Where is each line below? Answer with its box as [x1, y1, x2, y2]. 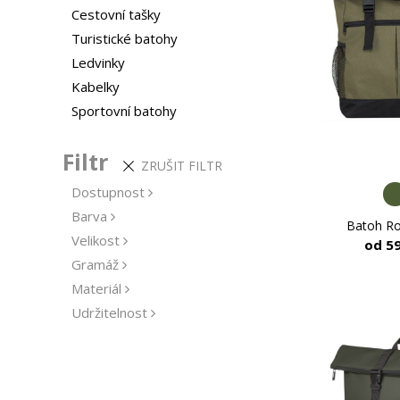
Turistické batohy [71, 29, 178, 47]
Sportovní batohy [71, 102, 177, 120]
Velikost [71, 231, 120, 249]
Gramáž [71, 255, 119, 273]
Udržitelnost [71, 304, 147, 321]
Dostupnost [71, 183, 145, 201]
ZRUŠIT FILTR [140, 157, 222, 174]
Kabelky [71, 78, 120, 96]
